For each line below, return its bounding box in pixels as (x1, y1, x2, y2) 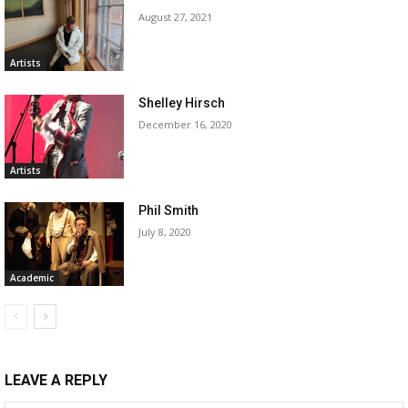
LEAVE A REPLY (5, 371, 107, 389)
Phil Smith (138, 203, 199, 218)
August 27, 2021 (138, 10, 213, 25)
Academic (10, 270, 54, 284)
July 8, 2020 (138, 225, 192, 239)
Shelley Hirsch (138, 96, 226, 111)
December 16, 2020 (138, 117, 233, 132)
